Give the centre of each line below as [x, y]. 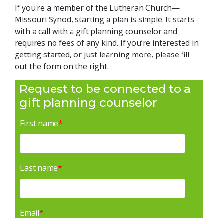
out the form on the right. [62, 66]
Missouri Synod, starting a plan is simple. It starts [104, 19]
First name [39, 123]
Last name [39, 168]
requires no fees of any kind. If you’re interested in [107, 43]
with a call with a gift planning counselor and [96, 31]
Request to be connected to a [105, 89]
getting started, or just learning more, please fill [102, 54]
